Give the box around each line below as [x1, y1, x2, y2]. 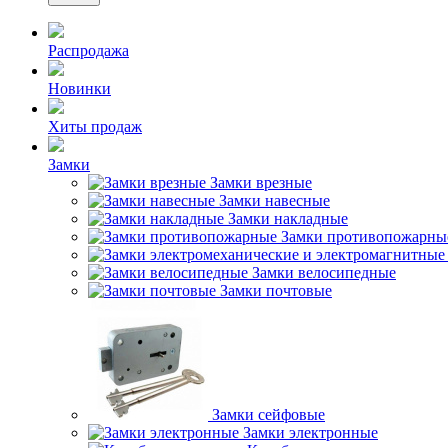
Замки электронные [243, 424, 378, 441]
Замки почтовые [220, 282, 332, 299]
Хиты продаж [48, 118, 142, 135]
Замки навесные [219, 192, 330, 209]
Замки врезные [210, 174, 312, 191]
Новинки [48, 80, 111, 97]
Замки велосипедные [252, 264, 396, 281]
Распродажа [48, 42, 129, 59]
